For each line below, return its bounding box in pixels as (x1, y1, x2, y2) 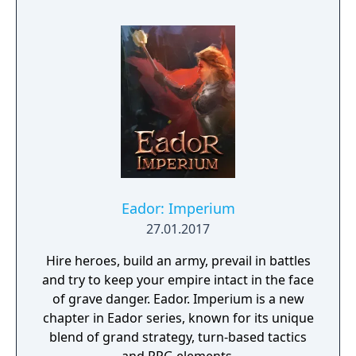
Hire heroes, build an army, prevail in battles (45, 252, 311, 269)
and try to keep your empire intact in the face (42, 271, 314, 288)
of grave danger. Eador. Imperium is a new (52, 290, 304, 308)
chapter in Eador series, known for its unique (42, 309, 314, 327)
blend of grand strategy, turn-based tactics (49, 328, 307, 346)
